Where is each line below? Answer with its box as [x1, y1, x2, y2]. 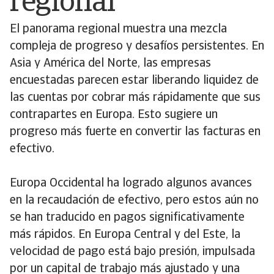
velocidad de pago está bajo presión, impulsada [10, 246, 255, 258]
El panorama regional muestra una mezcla [10, 23, 227, 35]
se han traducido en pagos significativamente [10, 212, 245, 224]
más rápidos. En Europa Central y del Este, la [10, 229, 240, 241]
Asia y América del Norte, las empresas [10, 57, 211, 70]
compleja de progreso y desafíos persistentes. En [10, 40, 264, 53]
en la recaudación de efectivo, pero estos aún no [10, 194, 259, 207]
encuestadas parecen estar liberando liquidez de [10, 75, 259, 87]
